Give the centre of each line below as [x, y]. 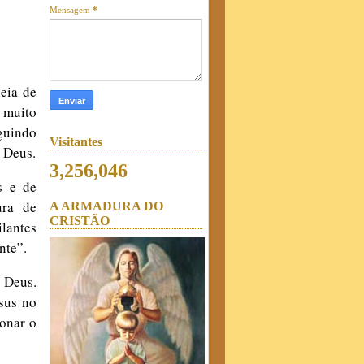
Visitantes [76, 142]
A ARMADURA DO [106, 206]
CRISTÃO [80, 221]
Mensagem [71, 10]
